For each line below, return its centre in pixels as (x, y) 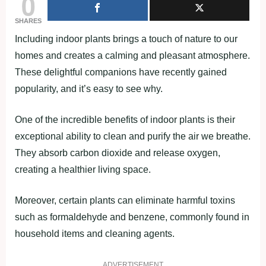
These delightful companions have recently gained (121, 72)
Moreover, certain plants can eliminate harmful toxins (125, 200)
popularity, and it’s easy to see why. (89, 89)
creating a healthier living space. (83, 170)
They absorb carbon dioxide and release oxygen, (118, 153)
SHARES (28, 21)
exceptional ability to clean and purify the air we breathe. (133, 136)
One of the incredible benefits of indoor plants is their (125, 120)
